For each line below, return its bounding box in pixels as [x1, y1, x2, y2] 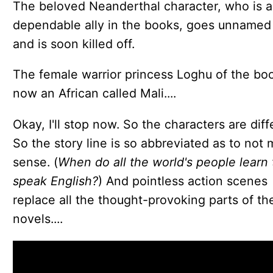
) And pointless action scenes [97, 174, 268, 189]
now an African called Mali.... [12, 86, 176, 101]
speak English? [12, 174, 98, 189]
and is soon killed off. [12, 36, 135, 51]
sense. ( [12, 155, 58, 170]
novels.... [12, 211, 63, 227]
